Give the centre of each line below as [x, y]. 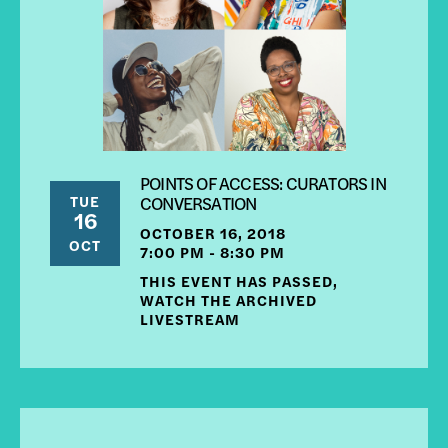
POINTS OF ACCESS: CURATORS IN [263, 183]
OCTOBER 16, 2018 [213, 233]
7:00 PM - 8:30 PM [212, 252]
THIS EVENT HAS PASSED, [239, 281]
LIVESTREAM [190, 319]
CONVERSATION [198, 203]
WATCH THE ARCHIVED [228, 300]
